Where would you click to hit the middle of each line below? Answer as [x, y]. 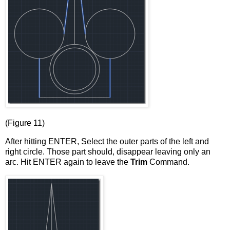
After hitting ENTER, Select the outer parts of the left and [107, 142]
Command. [168, 162]
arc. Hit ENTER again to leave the [68, 162]
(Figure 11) [25, 123]
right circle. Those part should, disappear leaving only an [108, 152]
